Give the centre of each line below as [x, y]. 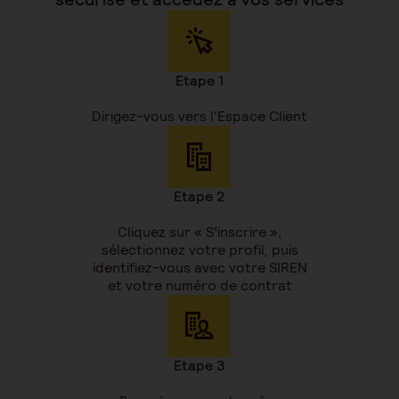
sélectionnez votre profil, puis [199, 249]
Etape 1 [199, 80]
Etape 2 [199, 196]
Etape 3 [199, 365]
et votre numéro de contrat [199, 285]
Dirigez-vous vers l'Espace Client [199, 116]
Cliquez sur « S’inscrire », [199, 232]
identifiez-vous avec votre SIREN [199, 267]
